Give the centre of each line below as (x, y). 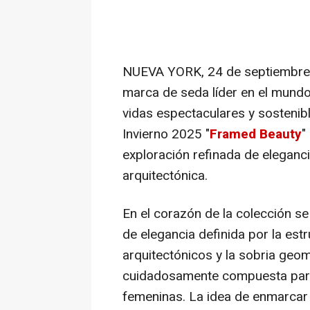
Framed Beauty (256, 135)
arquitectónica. (165, 176)
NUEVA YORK (162, 72)
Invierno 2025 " (166, 135)
